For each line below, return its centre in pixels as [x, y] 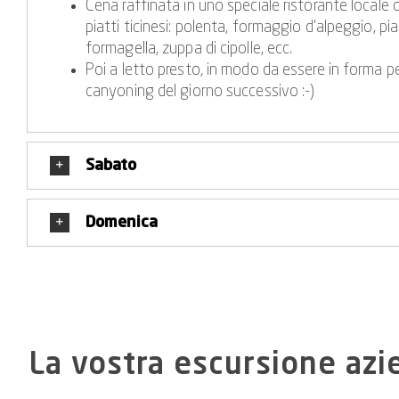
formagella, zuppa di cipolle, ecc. [189, 49]
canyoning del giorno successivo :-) [200, 91]
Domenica [121, 222]
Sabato [110, 165]
